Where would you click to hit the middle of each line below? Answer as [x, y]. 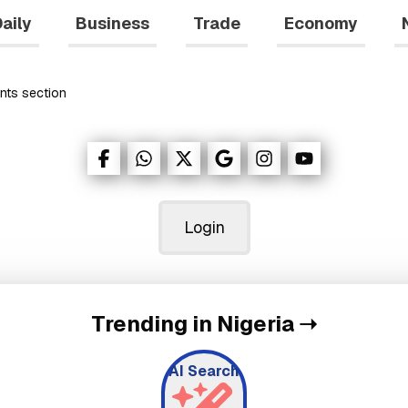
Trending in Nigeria [193, 324]
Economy [321, 23]
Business [112, 23]
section [42, 93]
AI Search [204, 371]
